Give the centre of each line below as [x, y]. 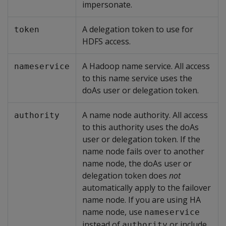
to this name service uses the [137, 78]
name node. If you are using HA [142, 200]
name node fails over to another [143, 151]
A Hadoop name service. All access [146, 66]
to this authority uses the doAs [140, 127]
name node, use [113, 212]
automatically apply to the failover [147, 188]
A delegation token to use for [138, 29]
